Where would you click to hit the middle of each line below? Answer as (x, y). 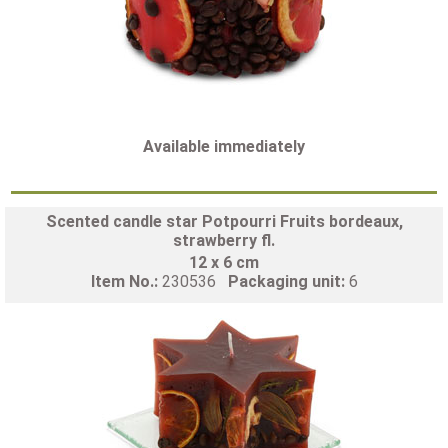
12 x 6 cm (224, 262)
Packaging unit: (288, 281)
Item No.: (126, 281)
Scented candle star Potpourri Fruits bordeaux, (224, 221)
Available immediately (224, 146)
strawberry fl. (224, 240)
